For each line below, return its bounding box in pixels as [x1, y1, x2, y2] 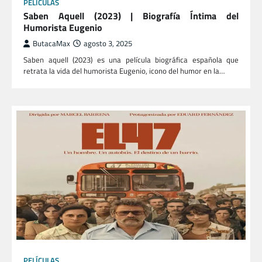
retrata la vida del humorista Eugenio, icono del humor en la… [23, 65, 225, 77]
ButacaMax [33, 38, 70, 50]
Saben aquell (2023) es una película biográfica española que [23, 54, 239, 66]
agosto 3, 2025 [84, 38, 132, 50]
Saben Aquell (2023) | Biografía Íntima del [23, 9, 239, 23]
